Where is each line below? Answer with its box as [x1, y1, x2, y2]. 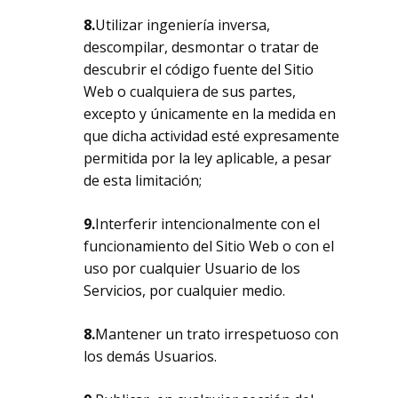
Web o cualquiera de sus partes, [84, 82, 297, 101]
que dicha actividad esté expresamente [84, 126, 340, 146]
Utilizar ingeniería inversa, [95, 15, 271, 35]
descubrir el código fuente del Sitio [84, 60, 314, 79]
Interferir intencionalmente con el [95, 214, 321, 234]
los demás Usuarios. [84, 346, 218, 366]
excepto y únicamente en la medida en [84, 104, 337, 123]
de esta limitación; [84, 171, 203, 190]
